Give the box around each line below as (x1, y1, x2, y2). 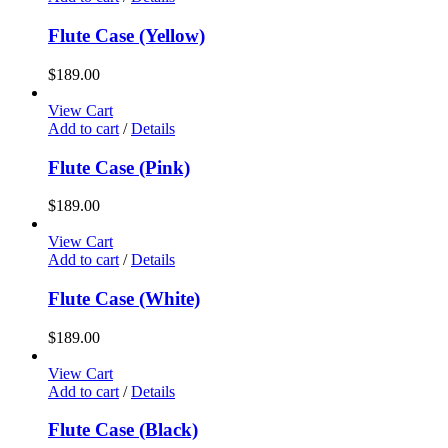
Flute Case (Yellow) (48, 25, 205, 47)
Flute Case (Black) (48, 419, 198, 441)
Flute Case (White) (48, 288, 200, 310)
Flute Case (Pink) (48, 156, 190, 178)
